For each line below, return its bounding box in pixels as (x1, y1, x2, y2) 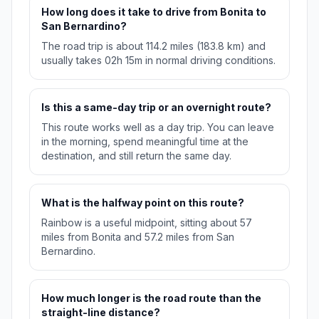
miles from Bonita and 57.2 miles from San (41, 231, 234, 244)
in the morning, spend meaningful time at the (41, 135, 249, 148)
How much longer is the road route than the (41, 292, 261, 305)
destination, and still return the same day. (41, 150, 231, 162)
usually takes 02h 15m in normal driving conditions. (41, 54, 276, 67)
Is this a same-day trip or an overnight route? (41, 101, 271, 114)
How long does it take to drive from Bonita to (41, 6, 266, 19)
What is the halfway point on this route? (41, 197, 244, 209)
